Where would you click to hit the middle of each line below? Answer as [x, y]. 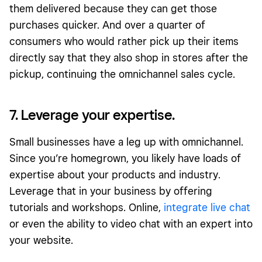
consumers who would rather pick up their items [124, 42]
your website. [41, 240]
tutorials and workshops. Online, [87, 208]
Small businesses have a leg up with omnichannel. [126, 142]
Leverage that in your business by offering [111, 191]
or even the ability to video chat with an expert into [131, 224]
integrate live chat [207, 208]
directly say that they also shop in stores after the [129, 58]
